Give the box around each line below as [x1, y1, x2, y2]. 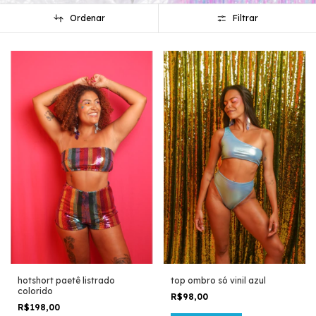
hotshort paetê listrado [18, 275, 115, 286]
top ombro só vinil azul [170, 275, 266, 286]
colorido [18, 286, 53, 297]
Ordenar [69, 13, 105, 24]
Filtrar [233, 13, 259, 24]
